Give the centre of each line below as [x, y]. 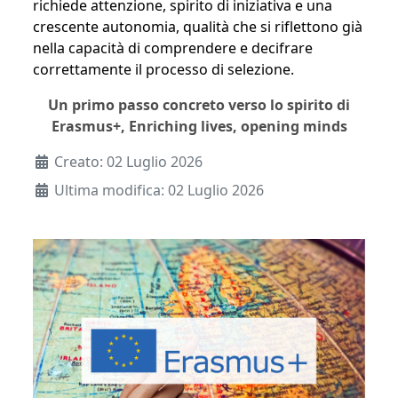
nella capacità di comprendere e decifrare [173, 48]
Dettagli [61, 161]
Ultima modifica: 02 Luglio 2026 [159, 191]
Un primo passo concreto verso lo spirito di [199, 105]
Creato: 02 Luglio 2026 [128, 162]
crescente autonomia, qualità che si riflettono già [198, 27]
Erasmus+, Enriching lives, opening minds [199, 127]
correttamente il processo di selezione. [165, 70]
